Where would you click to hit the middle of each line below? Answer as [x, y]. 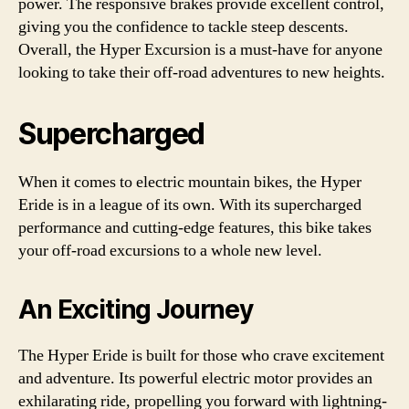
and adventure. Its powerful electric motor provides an [195, 378]
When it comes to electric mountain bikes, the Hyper [190, 182]
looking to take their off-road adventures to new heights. [202, 73]
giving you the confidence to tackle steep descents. [184, 27]
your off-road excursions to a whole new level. [170, 251]
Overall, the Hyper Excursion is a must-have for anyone [200, 50]
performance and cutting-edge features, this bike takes [195, 228]
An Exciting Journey [136, 309]
